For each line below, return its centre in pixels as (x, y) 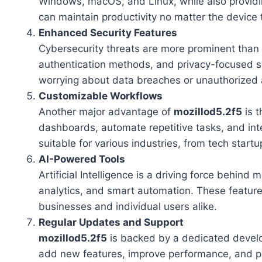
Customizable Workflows (101, 96)
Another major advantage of (106, 112)
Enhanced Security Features (108, 33)
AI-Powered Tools (82, 159)
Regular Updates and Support (111, 223)
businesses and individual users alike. (128, 207)
